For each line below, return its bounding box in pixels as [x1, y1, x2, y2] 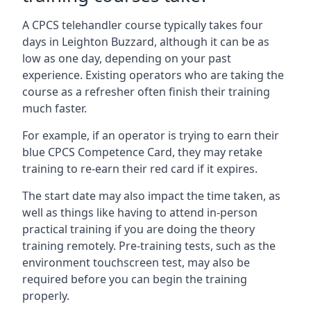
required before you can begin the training [22, 271, 247, 287]
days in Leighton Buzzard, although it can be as [22, 34, 269, 49]
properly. [22, 288, 69, 303]
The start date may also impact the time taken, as [22, 188, 280, 203]
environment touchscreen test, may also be [22, 255, 250, 270]
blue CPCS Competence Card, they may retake [22, 144, 262, 160]
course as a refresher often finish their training [22, 84, 270, 99]
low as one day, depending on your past [22, 51, 231, 66]
